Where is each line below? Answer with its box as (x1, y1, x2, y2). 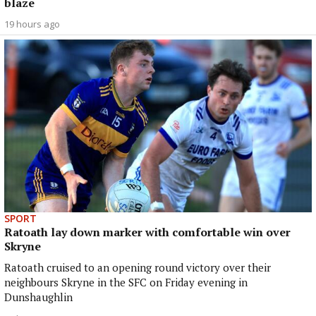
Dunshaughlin (4, 290, 73, 305)
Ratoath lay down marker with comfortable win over (4, 224, 291, 241)
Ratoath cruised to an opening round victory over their (4, 260, 271, 275)
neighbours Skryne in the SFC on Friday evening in (4, 275, 248, 290)
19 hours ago (4, 17, 60, 30)
